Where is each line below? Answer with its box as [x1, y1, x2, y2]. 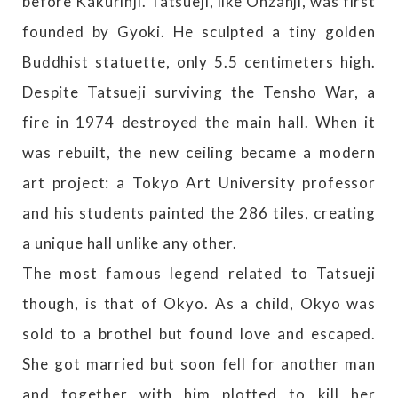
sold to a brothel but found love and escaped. [22, 323, 376, 343]
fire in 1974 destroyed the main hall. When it [22, 112, 376, 131]
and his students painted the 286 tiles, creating [22, 203, 376, 222]
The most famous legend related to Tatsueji [22, 263, 376, 283]
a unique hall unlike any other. [22, 233, 237, 252]
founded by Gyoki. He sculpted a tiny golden [22, 21, 376, 41]
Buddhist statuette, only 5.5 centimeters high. [22, 52, 376, 71]
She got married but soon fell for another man [22, 354, 376, 373]
